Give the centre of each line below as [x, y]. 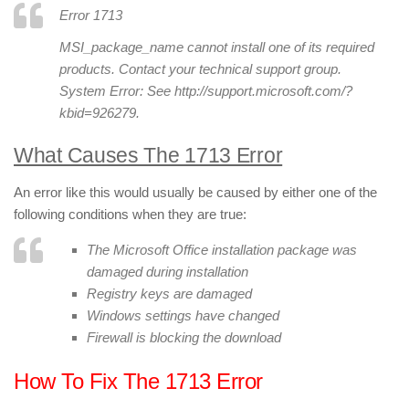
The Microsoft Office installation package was [222, 250]
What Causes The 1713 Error [148, 156]
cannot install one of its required [279, 47]
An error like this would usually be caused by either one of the [195, 193]
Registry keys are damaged [169, 294]
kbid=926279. [100, 113]
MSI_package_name [121, 47]
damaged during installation [168, 272]
